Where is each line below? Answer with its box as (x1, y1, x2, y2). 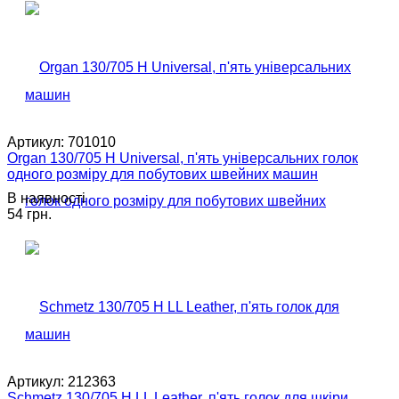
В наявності (7, 190, 85, 206)
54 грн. (7, 206, 52, 222)
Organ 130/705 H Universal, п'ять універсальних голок (7, 150, 358, 166)
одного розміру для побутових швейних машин (7, 166, 318, 182)
